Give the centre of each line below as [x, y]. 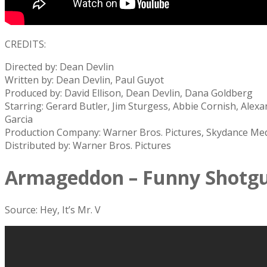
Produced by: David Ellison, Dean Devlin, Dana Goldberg [129, 93]
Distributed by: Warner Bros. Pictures [88, 145]
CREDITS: [25, 44]
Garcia [19, 119]
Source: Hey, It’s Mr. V [53, 209]
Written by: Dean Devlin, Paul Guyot [84, 80]
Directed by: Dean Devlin [59, 66]
